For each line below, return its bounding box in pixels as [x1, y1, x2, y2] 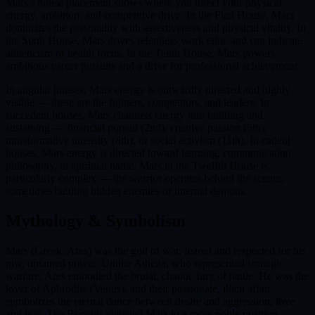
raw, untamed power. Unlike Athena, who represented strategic [6, 257, 284, 269]
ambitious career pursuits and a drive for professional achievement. [6, 60, 300, 72]
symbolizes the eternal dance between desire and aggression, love [6, 295, 295, 307]
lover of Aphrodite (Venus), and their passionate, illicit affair [6, 282, 271, 295]
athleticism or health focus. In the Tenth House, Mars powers [6, 47, 275, 60]
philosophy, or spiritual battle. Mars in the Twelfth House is [6, 160, 268, 172]
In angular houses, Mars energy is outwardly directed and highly [6, 84, 290, 96]
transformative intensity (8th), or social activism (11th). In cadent [6, 134, 290, 147]
